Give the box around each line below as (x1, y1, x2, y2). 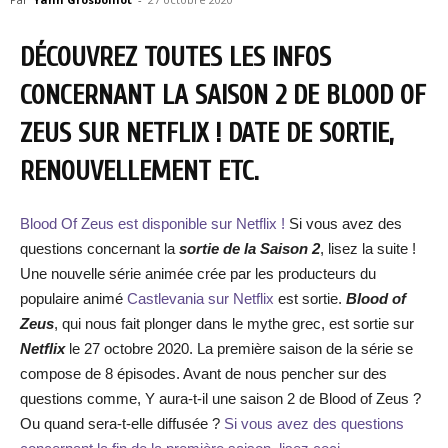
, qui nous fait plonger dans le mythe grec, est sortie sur (54, 315, 414, 332)
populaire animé (20, 290, 127, 307)
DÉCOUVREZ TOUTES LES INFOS (20, 42, 331, 73)
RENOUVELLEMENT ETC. (20, 156, 259, 187)
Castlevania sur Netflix (127, 290, 274, 307)
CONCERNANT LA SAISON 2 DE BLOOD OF (20, 80, 426, 111)
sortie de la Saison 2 (175, 240, 320, 257)
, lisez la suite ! (320, 240, 416, 257)
